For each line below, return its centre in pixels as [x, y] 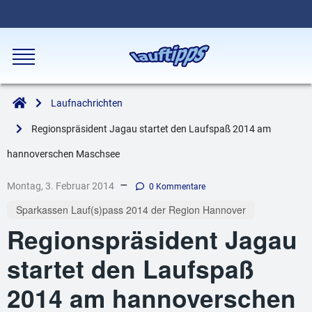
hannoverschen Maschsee [63, 154]
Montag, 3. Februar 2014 [61, 186]
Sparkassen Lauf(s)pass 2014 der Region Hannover [131, 210]
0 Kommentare [178, 187]
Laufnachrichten [86, 103]
